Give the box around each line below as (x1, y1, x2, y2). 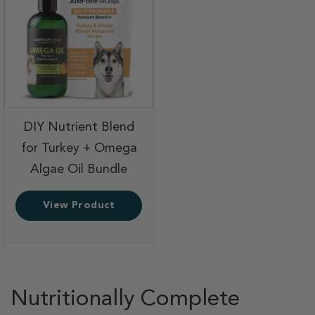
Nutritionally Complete (11, 288, 240, 311)
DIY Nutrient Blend (23, 120, 134, 134)
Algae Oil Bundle (30, 162, 127, 176)
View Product (42, 200, 115, 210)
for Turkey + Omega (20, 141, 137, 155)
